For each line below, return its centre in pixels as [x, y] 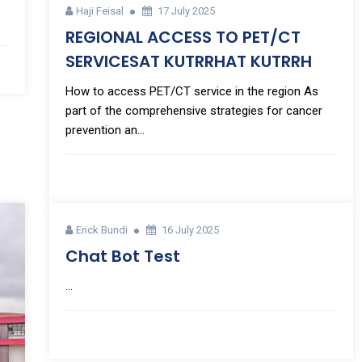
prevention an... [105, 130]
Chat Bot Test [122, 257]
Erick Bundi [101, 230]
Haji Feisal [99, 11]
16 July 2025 [190, 230]
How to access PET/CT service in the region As [192, 92]
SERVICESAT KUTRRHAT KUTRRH [188, 62]
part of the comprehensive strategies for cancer [194, 111]
